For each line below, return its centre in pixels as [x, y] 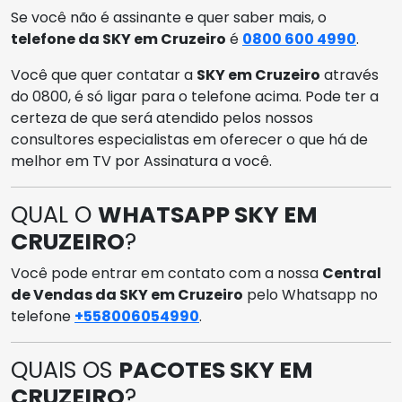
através [350, 74]
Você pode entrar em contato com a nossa [166, 273]
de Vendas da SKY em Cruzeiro [127, 294]
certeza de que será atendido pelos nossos [162, 118]
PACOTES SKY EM [216, 370]
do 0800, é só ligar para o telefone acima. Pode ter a [195, 96]
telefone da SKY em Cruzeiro [118, 39]
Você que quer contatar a [104, 74]
